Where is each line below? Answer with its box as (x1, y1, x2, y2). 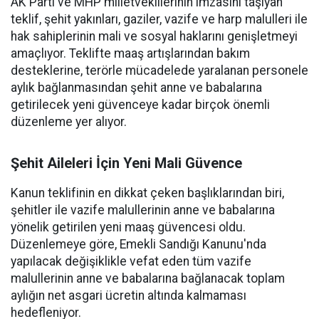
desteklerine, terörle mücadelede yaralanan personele (11, 63, 308, 78)
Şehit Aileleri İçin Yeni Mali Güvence (11, 155, 242, 172)
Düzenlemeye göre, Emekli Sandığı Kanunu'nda (11, 237, 266, 251)
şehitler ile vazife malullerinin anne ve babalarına (11, 203, 275, 217)
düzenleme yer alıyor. (11, 115, 127, 129)
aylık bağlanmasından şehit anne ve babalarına (11, 80, 262, 95)
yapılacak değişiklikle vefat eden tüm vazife (11, 254, 251, 268)
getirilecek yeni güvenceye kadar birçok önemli (11, 98, 270, 112)
